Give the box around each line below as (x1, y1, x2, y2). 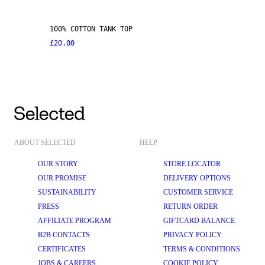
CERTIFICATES (38, 245, 86, 253)
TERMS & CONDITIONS (163, 245, 240, 253)
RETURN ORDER (163, 202, 218, 211)
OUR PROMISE (38, 174, 86, 182)
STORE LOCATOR (163, 160, 221, 168)
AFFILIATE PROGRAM (38, 216, 111, 225)
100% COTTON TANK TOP (50, 25, 132, 34)
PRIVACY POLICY (163, 231, 222, 239)
